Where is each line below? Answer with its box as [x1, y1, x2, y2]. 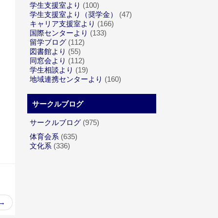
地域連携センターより [30, 75, 103, 83]
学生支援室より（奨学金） [30, 10, 117, 18]
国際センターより [30, 29, 88, 37]
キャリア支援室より [30, 19, 95, 28]
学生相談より [30, 66, 73, 74]
